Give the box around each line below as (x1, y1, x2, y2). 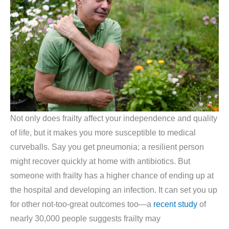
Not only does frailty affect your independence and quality (10, 114, 217, 123)
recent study (153, 200, 197, 209)
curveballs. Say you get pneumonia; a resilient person (10, 143, 204, 152)
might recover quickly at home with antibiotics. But (10, 157, 190, 166)
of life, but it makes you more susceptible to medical (10, 128, 196, 138)
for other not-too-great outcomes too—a (10, 200, 153, 209)
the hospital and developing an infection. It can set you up (10, 186, 217, 195)
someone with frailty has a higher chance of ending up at (10, 171, 214, 180)
